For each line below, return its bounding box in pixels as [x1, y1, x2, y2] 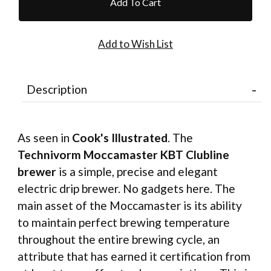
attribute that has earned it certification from [18, 249, 250, 264]
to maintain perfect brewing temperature [18, 215, 230, 230]
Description [27, 82, 87, 96]
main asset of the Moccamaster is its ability [18, 198, 242, 213]
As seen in [18, 131, 72, 145]
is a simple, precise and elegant [59, 165, 218, 179]
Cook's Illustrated [72, 131, 168, 145]
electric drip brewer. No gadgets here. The [18, 181, 235, 196]
